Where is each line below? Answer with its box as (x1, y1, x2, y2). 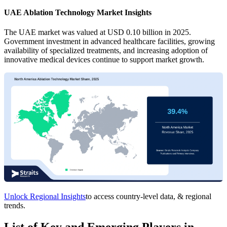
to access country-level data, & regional (86, 192, 211, 201)
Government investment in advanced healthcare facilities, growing (4, 36, 215, 46)
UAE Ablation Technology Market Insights (4, 8, 152, 17)
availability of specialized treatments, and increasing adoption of (4, 46, 208, 55)
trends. (4, 201, 25, 210)
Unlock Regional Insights (4, 192, 86, 201)
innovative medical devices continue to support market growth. (4, 55, 204, 64)
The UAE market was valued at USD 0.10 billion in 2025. (4, 27, 191, 36)
